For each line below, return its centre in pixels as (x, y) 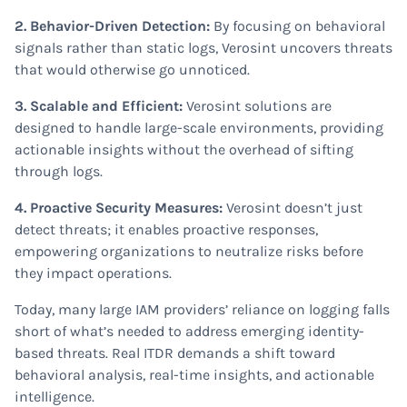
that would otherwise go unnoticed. (132, 69)
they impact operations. (93, 273)
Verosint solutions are (259, 106)
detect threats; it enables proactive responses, (166, 229)
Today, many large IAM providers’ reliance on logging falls (202, 309)
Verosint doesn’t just (294, 208)
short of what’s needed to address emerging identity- (189, 331)
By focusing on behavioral (299, 26)
